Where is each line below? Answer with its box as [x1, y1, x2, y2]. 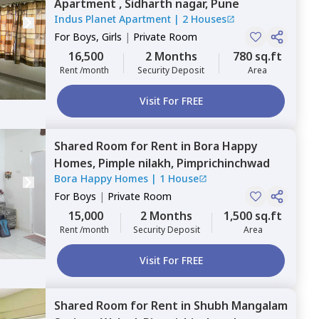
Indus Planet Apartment [54, 12, 174, 26]
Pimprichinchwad [177, 155, 270, 171]
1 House [159, 172, 199, 185]
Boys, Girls [73, 30, 122, 43]
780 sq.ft [233, 48, 282, 64]
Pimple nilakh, [98, 155, 177, 171]
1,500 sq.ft [224, 208, 282, 224]
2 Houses [182, 12, 226, 26]
